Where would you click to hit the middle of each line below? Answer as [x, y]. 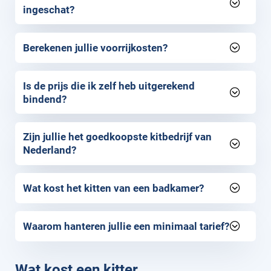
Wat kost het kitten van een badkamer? [114, 188]
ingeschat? [49, 9]
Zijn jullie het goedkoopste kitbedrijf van [118, 137]
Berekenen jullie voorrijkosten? [96, 47]
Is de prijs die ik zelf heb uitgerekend [109, 86]
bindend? [45, 99]
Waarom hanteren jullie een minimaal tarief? [126, 226]
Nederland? [50, 150]
